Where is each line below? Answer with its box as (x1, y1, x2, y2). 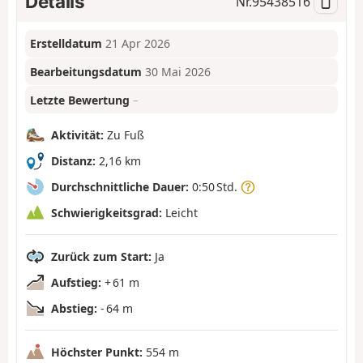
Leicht (162, 204, 198, 220)
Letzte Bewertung (30, 92, 130, 108)
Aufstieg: (51, 274, 101, 290)
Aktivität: (51, 126, 104, 143)
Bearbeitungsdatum (30, 64, 143, 80)
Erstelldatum (30, 36, 103, 52)
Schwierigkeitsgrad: (51, 204, 162, 220)
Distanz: (51, 152, 96, 169)
